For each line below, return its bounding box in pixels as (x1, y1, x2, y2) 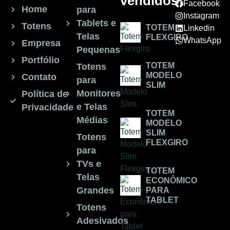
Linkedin (183, 24, 215, 33)
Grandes (76, 185, 114, 196)
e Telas (76, 102, 107, 112)
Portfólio (21, 55, 60, 66)
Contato (21, 72, 56, 83)
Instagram (183, 11, 219, 21)
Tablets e (76, 18, 116, 29)
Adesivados (76, 216, 128, 226)
